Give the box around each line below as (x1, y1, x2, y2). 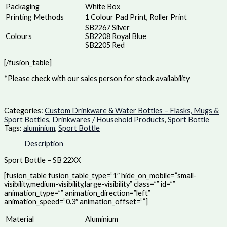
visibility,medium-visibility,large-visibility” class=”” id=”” (4, 180, 175, 189)
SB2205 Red (85, 41, 125, 50)
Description (24, 139, 63, 148)
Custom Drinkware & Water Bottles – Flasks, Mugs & (45, 106, 219, 115)
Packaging (6, 2, 40, 11)
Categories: (4, 106, 45, 115)
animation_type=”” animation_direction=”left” (4, 188, 150, 198)
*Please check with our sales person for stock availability (4, 74, 190, 83)
